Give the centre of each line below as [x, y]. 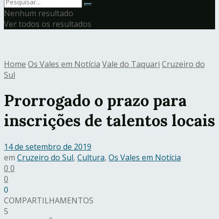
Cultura [91, 157]
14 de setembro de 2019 [48, 146]
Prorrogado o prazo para [95, 101]
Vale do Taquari [131, 64]
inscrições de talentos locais [109, 121]
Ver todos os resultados [48, 24]
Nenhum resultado [39, 13]
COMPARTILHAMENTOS [49, 200]
